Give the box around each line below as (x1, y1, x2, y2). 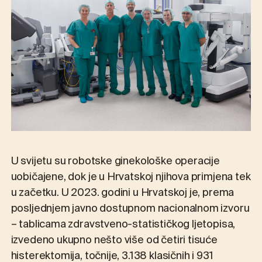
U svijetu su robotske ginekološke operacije (11, 153, 220, 172)
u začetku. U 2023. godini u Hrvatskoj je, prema (11, 184, 235, 204)
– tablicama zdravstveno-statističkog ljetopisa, (11, 216, 236, 235)
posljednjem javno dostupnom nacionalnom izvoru (11, 200, 250, 219)
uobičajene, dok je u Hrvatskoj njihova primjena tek (11, 168, 251, 188)
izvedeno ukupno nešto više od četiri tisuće (11, 232, 218, 251)
